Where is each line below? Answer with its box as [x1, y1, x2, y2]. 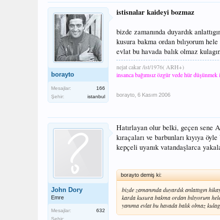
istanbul [87, 94, 105, 100]
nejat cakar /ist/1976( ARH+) [116, 63, 184, 71]
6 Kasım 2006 [137, 92, 170, 98]
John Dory [51, 186, 82, 194]
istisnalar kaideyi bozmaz [116, 7, 194, 18]
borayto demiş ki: [121, 171, 162, 178]
